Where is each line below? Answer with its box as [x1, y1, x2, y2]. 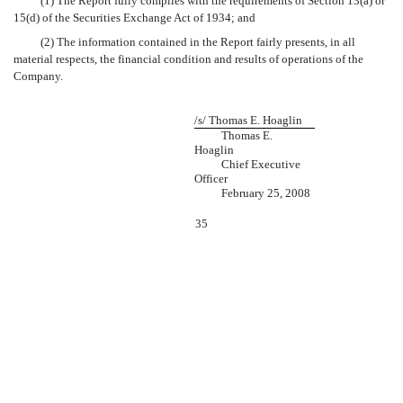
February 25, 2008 [194, 186, 313, 201]
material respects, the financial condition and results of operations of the [13, 52, 363, 67]
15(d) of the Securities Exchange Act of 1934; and [13, 11, 255, 25]
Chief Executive [194, 157, 300, 172]
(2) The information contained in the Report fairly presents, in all [13, 35, 355, 49]
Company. [13, 69, 63, 84]
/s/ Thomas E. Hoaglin [194, 113, 308, 128]
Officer [194, 172, 230, 186]
